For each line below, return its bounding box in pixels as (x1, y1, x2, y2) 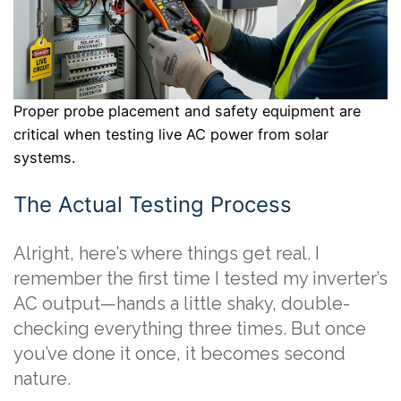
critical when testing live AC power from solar (13, 125, 328, 144)
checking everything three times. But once (13, 318, 366, 340)
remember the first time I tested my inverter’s (13, 268, 388, 290)
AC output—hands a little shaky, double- (13, 293, 350, 315)
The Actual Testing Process (13, 192, 292, 218)
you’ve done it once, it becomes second (13, 343, 346, 365)
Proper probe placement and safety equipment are (13, 102, 361, 121)
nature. (13, 368, 71, 390)
